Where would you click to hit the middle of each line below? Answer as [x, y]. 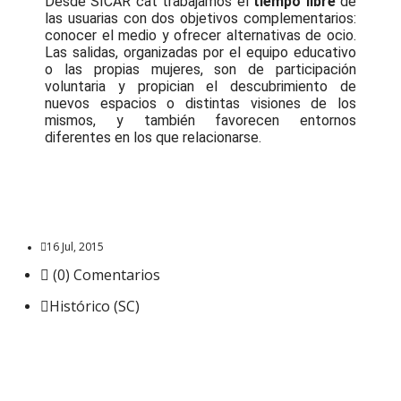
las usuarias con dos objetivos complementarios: [200, 18]
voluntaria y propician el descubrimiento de [200, 86]
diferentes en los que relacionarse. [153, 137]
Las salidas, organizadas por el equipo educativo [200, 52]
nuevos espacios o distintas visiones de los [200, 103]
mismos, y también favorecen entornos [200, 120]
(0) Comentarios [105, 275]
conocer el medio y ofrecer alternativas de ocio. [200, 35]
